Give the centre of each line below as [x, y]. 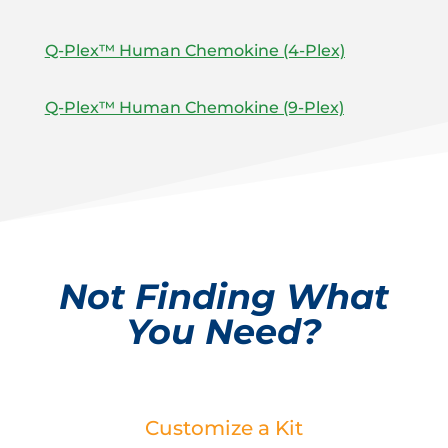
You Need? [223, 332]
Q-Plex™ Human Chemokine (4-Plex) [194, 51]
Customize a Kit [223, 428]
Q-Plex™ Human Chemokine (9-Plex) [194, 108]
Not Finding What [223, 297]
